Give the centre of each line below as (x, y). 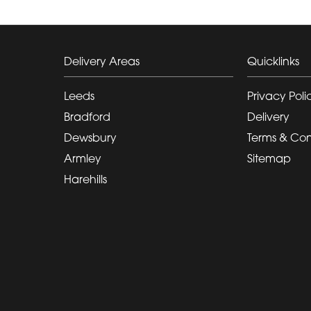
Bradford (87, 116)
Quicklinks (273, 61)
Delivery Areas (102, 61)
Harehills (85, 179)
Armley (83, 158)
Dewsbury (90, 137)
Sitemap (269, 158)
